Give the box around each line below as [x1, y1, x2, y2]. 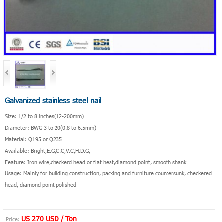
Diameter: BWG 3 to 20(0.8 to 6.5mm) [4, 124, 96, 131]
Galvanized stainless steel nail [4, 95, 101, 105]
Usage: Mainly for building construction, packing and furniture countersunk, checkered [4, 169, 212, 176]
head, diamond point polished [4, 181, 76, 188]
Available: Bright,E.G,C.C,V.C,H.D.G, [4, 147, 90, 154]
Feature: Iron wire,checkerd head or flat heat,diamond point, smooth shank [4, 158, 186, 165]
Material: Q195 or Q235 [4, 135, 62, 142]
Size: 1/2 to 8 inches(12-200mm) [4, 112, 84, 119]
